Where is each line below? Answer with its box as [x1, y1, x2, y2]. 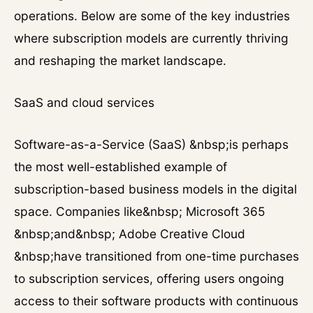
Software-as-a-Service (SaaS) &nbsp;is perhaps [14, 137, 289, 152]
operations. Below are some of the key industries [14, 8, 290, 23]
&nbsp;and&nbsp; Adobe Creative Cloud [14, 226, 245, 241]
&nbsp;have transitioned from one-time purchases [14, 249, 299, 263]
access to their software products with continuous [14, 293, 298, 308]
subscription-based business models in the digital [14, 182, 297, 196]
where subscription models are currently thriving [14, 31, 289, 45]
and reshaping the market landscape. [14, 53, 226, 68]
